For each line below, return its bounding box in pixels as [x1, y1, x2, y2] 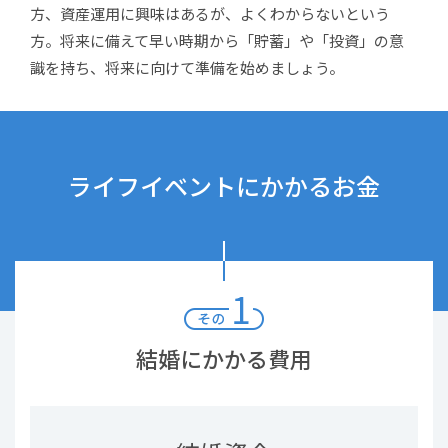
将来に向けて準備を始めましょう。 [105, 56, 344, 78]
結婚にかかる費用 [136, 341, 312, 374]
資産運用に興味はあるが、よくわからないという [60, 2, 390, 24]
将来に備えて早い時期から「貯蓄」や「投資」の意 [60, 29, 404, 51]
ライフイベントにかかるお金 [68, 167, 380, 203]
